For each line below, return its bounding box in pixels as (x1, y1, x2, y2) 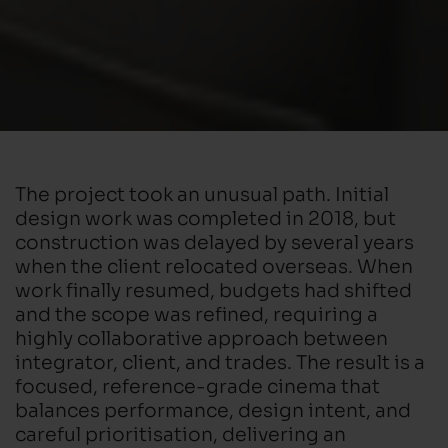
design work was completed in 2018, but (15, 202, 396, 231)
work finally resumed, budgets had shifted (15, 274, 412, 303)
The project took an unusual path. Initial (15, 178, 389, 207)
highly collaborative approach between (15, 322, 388, 351)
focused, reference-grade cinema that (15, 370, 380, 399)
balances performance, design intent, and (15, 394, 411, 423)
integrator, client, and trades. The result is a (15, 346, 425, 375)
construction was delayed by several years (15, 226, 414, 255)
